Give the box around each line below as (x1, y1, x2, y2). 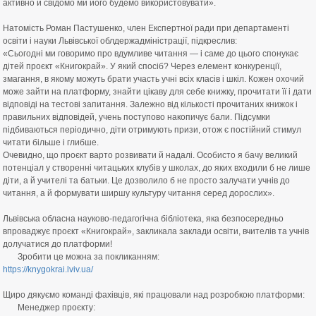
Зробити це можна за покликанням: (3, 252, 159, 262)
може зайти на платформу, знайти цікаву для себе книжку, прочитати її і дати (3, 87, 312, 97)
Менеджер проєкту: (3, 303, 95, 312)
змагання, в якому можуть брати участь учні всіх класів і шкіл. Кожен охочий (3, 74, 304, 84)
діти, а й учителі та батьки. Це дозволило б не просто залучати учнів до (3, 176, 290, 186)
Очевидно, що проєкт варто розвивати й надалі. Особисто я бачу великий (3, 150, 298, 160)
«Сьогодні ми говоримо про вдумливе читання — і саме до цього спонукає (3, 49, 298, 59)
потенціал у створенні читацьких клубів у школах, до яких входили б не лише (3, 163, 310, 173)
